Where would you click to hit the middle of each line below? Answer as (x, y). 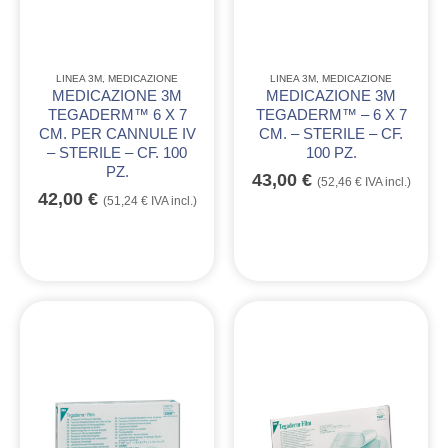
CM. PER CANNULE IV (117, 134)
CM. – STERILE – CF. (331, 134)
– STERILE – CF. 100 (117, 153)
